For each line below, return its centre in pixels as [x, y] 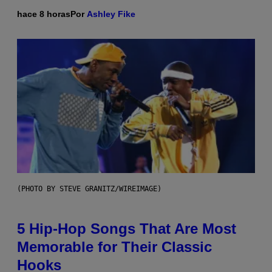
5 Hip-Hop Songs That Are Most [127, 228]
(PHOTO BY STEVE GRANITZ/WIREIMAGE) [89, 189]
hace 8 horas [44, 14]
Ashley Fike [111, 14]
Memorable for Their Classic [114, 246]
